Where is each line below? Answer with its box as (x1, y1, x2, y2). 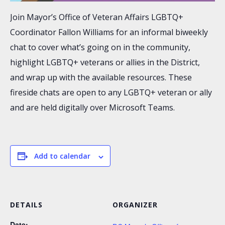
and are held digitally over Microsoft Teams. (10, 102, 175, 114)
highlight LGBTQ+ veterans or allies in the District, (10, 57, 200, 68)
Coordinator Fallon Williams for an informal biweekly (10, 27, 208, 38)
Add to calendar (34, 151, 90, 161)
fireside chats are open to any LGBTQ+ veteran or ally (10, 87, 212, 98)
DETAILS (10, 200, 43, 210)
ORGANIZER (113, 200, 158, 210)
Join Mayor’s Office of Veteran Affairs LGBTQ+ (10, 12, 183, 23)
